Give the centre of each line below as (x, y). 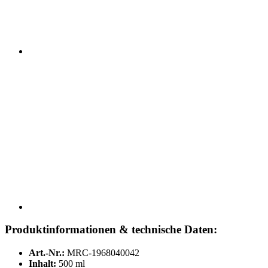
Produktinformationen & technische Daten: (111, 230)
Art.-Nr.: (47, 253)
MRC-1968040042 (103, 253)
